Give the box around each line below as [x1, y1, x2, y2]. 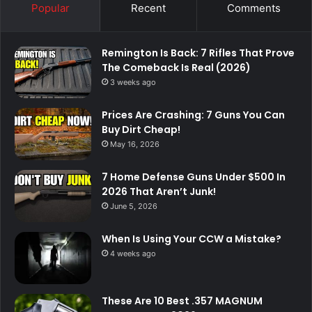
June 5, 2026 [110, 201, 157, 211]
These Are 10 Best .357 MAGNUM [102, 293, 263, 308]
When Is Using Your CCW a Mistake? [102, 231, 281, 246]
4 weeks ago [110, 248, 156, 258]
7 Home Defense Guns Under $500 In [102, 169, 286, 184]
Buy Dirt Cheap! [102, 122, 180, 136]
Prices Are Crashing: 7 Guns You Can [102, 107, 285, 122]
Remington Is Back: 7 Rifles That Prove [102, 45, 295, 60]
